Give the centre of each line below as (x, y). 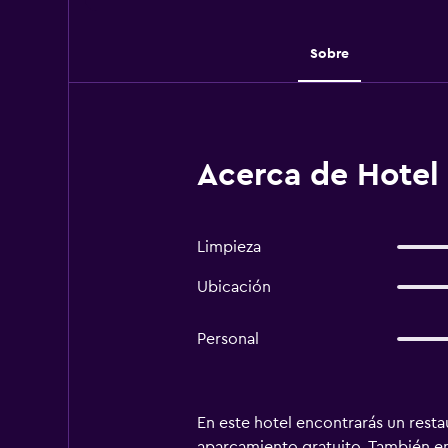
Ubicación (233, 287)
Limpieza (228, 247)
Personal (227, 339)
